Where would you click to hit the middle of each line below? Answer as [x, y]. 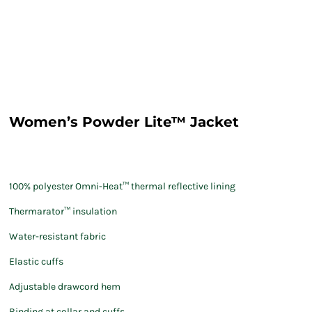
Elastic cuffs [36, 262]
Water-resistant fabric [57, 236]
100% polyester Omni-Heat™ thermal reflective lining [122, 186]
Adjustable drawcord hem [65, 287]
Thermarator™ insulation [63, 211]
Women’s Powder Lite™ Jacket [124, 122]
